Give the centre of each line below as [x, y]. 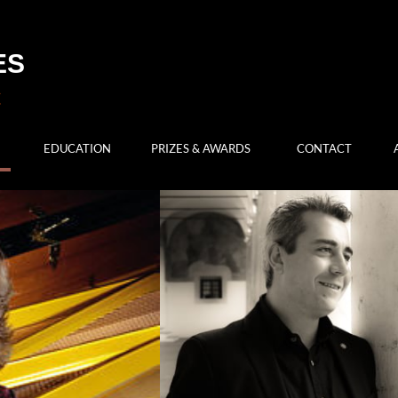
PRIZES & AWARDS [200, 148]
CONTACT [324, 148]
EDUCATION [77, 148]
